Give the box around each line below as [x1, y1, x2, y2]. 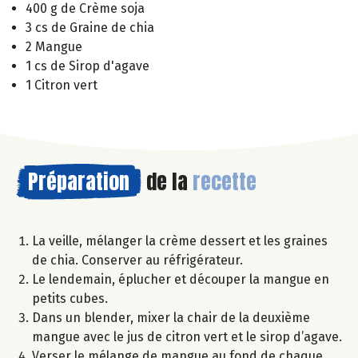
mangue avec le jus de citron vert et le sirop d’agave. [32, 329, 342, 345]
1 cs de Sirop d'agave [26, 58, 149, 74]
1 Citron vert [26, 78, 97, 93]
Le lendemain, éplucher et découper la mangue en [32, 272, 329, 288]
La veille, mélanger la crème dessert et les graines [32, 233, 328, 249]
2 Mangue [26, 39, 82, 55]
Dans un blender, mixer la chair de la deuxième [32, 310, 310, 326]
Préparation [28, 165, 129, 198]
